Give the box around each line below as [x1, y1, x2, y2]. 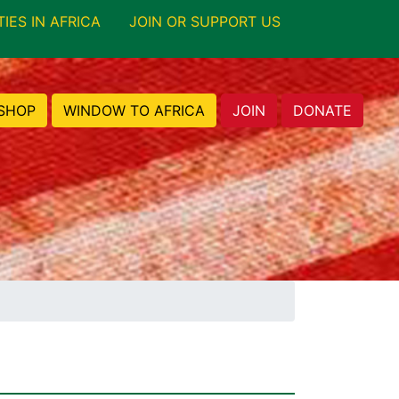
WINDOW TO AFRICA [63, 101, 205, 119]
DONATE [293, 101, 352, 119]
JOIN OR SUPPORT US [129, 12, 281, 31]
